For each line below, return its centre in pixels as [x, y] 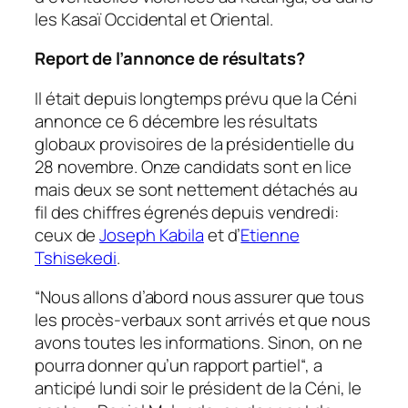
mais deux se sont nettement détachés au [197, 189]
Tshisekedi [76, 257]
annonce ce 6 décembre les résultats [176, 121]
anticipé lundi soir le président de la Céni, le [199, 388]
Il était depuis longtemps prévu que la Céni [196, 98]
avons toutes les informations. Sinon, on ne [199, 343]
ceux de [67, 235]
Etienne [270, 235]
